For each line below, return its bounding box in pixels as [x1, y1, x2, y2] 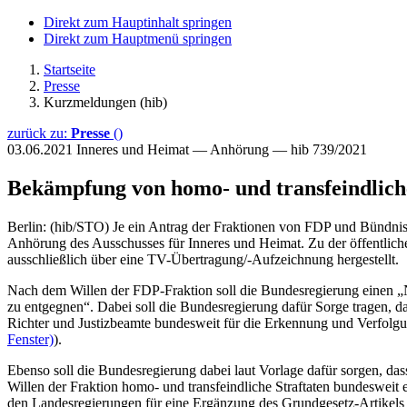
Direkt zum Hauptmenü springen [44, 31, 232, 46]
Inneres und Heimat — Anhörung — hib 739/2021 [76, 142, 367, 157]
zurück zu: [7, 125, 71, 141]
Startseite [44, 62, 95, 77]
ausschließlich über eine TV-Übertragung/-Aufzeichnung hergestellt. [7, 251, 399, 267]
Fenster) [7, 331, 54, 347]
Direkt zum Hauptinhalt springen [44, 15, 232, 30]
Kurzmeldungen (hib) [44, 94, 167, 110]
